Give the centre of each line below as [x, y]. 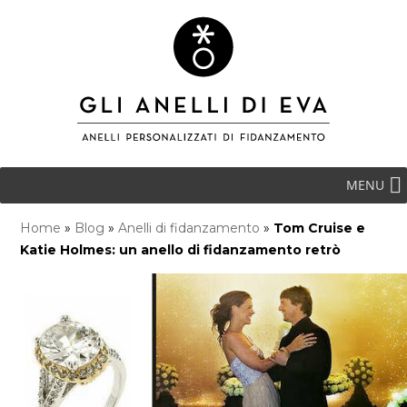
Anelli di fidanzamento [189, 228]
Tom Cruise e [320, 228]
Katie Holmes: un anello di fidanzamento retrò [181, 250]
